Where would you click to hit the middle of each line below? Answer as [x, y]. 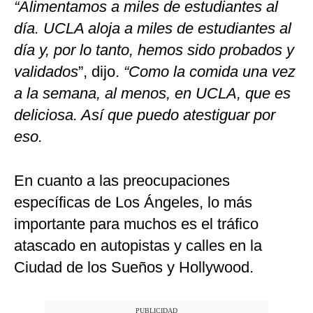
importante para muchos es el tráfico [136, 224]
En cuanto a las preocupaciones [122, 181]
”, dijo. [99, 72]
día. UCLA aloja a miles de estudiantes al [153, 29]
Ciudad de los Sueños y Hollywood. [134, 268]
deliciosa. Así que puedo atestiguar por [145, 115]
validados [46, 72]
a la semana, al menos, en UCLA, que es [152, 94]
